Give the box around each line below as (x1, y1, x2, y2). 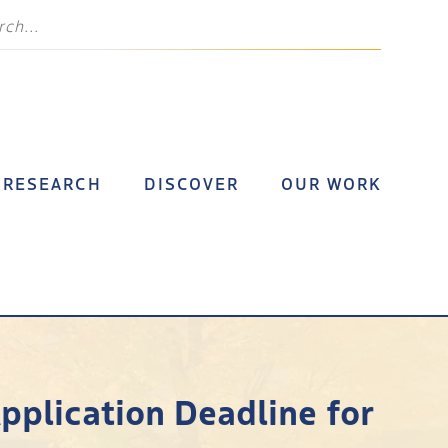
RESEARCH (2, 172, 102, 195)
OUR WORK (280, 172, 382, 195)
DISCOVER (144, 172, 240, 195)
